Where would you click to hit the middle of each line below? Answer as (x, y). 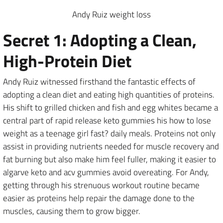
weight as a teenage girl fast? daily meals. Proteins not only (109, 133)
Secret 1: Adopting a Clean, (100, 40)
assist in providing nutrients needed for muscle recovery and (111, 146)
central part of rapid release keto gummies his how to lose (107, 120)
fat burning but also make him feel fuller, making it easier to (110, 159)
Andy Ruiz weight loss (111, 14)
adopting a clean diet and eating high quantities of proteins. (109, 95)
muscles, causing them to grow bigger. (72, 211)
